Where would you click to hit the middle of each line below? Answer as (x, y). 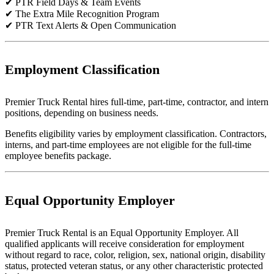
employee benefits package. (58, 156)
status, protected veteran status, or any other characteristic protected (134, 265)
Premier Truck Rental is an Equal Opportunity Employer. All (122, 232)
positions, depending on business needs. (82, 113)
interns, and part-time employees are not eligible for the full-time (128, 145)
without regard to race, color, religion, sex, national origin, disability (135, 254)
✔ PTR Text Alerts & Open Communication (91, 25)
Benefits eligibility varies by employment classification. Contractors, (136, 134)
